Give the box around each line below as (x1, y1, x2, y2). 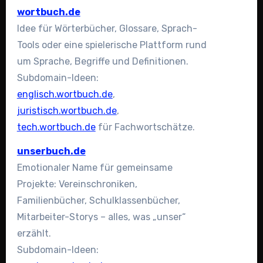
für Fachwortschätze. (95, 122, 195, 133)
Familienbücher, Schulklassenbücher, (16, 195, 180, 207)
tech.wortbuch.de (16, 122, 96, 133)
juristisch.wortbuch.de (16, 105, 117, 117)
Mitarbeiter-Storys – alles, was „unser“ (16, 211, 186, 223)
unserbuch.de (16, 146, 86, 157)
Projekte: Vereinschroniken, (16, 178, 137, 190)
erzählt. (16, 228, 51, 240)
